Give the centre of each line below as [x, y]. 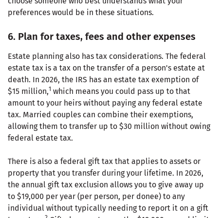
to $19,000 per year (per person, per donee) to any [96, 196]
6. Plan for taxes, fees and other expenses [102, 36]
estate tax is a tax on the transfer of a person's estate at [106, 68]
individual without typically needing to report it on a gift [108, 208]
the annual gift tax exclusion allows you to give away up [106, 184]
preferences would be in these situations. [81, 12]
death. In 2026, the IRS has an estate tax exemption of [103, 79]
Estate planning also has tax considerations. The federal [107, 56]
